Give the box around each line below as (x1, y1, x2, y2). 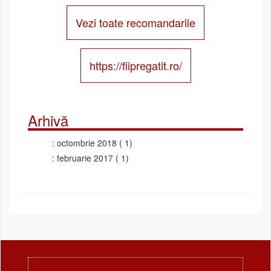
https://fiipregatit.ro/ (89, 57, 182, 73)
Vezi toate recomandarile (76, 14, 195, 30)
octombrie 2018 (57, 136, 117, 149)
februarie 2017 (57, 151, 113, 164)
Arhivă (28, 109, 68, 131)
